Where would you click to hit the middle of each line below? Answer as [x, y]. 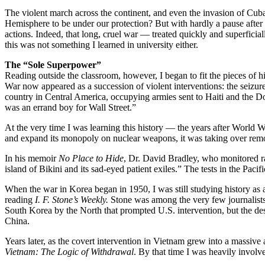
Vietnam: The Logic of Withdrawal [69, 251]
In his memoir [32, 158]
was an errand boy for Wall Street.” [70, 107]
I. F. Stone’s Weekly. [73, 199]
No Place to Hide [91, 158]
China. [17, 221]
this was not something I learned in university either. [101, 44]
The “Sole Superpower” [53, 64]
